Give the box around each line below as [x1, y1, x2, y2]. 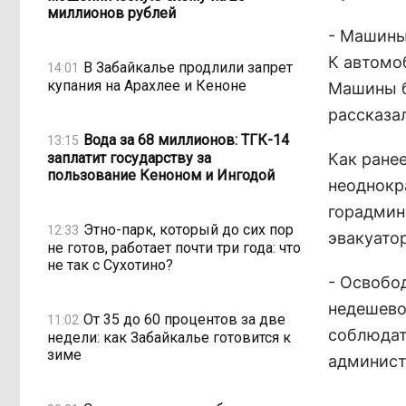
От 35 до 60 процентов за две [83, 310, 285, 328]
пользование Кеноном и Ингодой [47, 167, 275, 184]
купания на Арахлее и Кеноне [47, 77, 246, 94]
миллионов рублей [47, 5, 176, 22]
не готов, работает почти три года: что [47, 239, 301, 256]
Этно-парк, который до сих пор [83, 220, 294, 238]
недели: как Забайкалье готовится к [47, 329, 291, 346]
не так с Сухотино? [47, 256, 173, 274]
